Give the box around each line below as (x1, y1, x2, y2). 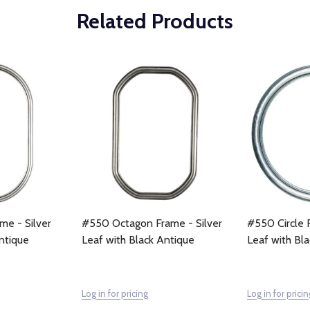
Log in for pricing (82, 287, 148, 299)
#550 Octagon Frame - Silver (82, 217, 222, 230)
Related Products (77, 8, 233, 34)
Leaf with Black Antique (82, 233, 194, 246)
